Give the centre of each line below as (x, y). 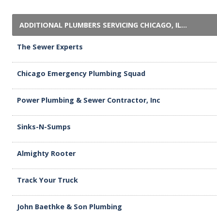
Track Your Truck (47, 180)
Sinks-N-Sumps (44, 127)
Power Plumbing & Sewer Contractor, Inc (89, 100)
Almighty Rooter (46, 153)
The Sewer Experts (50, 47)
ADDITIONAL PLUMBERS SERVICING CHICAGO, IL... (103, 25)
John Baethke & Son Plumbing (70, 207)
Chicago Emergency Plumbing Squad (81, 73)
